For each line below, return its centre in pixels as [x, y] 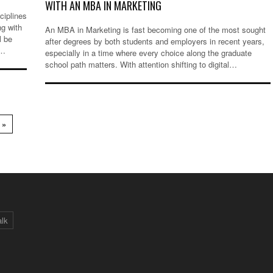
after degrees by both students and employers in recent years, [155, 41]
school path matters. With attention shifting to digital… [141, 65]
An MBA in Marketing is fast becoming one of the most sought [155, 30]
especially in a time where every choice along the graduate [148, 53]
